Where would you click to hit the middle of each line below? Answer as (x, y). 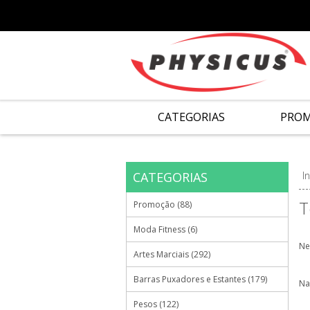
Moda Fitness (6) (165, 229)
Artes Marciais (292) (172, 254)
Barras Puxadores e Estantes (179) (200, 279)
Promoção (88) (163, 204)
